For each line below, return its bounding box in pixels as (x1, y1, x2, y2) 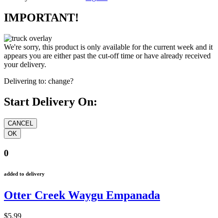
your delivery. (4, 60, 46, 69)
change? (48, 77, 73, 86)
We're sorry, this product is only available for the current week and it (4, 43, 213, 52)
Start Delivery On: (4, 95, 97, 109)
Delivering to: (4, 77, 46, 86)
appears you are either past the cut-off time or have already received (4, 52, 211, 60)
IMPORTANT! (4, 11, 79, 24)
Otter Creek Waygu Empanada (4, 188, 160, 201)
